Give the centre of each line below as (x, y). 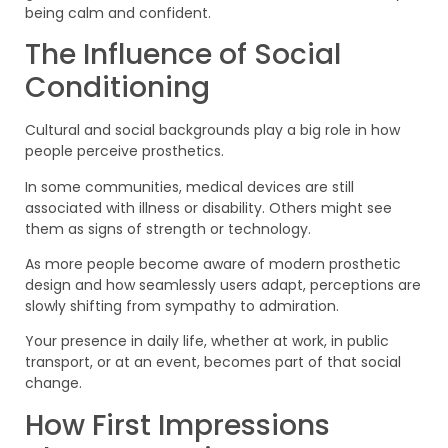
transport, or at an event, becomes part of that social (213, 362)
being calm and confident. (118, 12)
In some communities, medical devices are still (189, 186)
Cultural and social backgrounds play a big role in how (212, 130)
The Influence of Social (183, 55)
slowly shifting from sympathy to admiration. (182, 305)
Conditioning (117, 88)
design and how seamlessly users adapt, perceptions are (223, 284)
